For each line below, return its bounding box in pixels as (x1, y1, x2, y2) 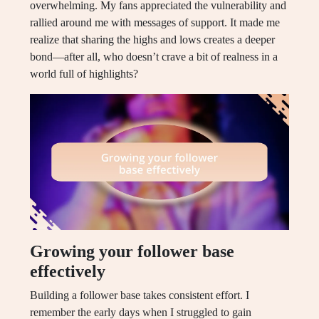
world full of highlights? (30, 68, 138, 80)
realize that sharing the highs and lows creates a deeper (30, 33, 275, 46)
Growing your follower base (30, 242, 234, 261)
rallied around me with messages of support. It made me (30, 16, 280, 29)
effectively (30, 262, 105, 281)
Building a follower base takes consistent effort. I (30, 289, 249, 302)
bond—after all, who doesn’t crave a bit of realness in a (30, 51, 278, 63)
